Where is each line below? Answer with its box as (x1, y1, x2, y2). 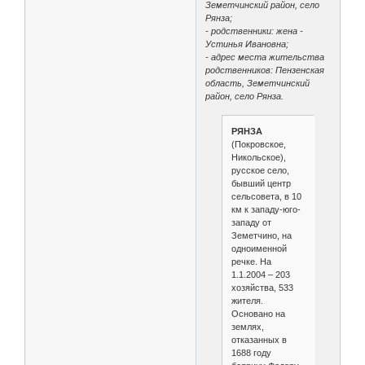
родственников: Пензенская (205, 64, 325, 75)
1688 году (231, 348, 271, 358)
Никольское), (231, 152, 286, 163)
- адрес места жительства (205, 51, 325, 62)
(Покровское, (231, 139, 286, 150)
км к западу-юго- (231, 204, 301, 215)
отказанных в (231, 335, 287, 345)
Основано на (231, 309, 285, 319)
